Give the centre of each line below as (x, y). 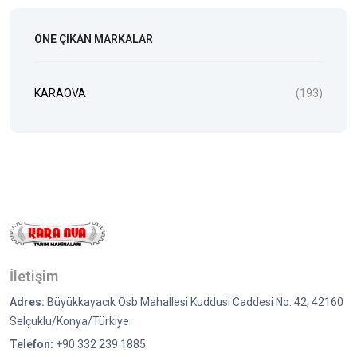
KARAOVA (60, 93)
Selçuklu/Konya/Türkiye (69, 321)
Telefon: (31, 344)
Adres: (27, 302)
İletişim (34, 276)
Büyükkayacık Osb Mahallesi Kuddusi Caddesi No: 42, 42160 (194, 302)
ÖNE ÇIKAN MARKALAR (94, 39)
